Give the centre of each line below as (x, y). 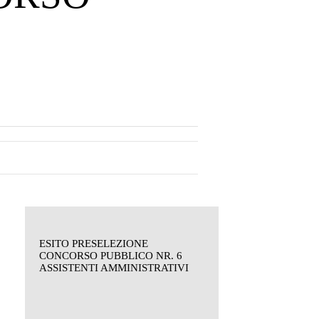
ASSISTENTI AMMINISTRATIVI (114, 267)
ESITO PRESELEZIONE (94, 243)
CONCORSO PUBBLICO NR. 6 (111, 255)
